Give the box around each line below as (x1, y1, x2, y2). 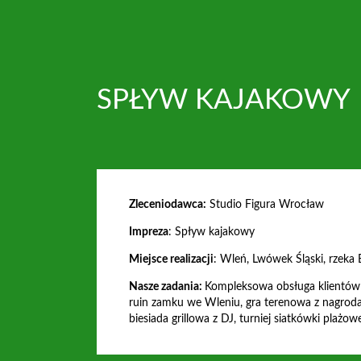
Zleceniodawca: (129, 199, 206, 210)
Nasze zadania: (129, 281, 205, 293)
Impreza (129, 226, 168, 238)
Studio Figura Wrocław (206, 199, 324, 210)
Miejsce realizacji (129, 254, 214, 265)
